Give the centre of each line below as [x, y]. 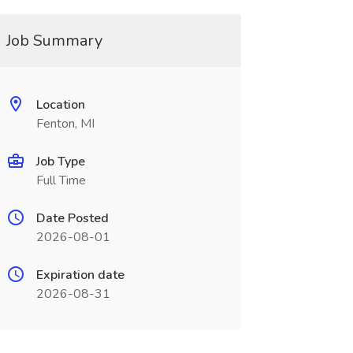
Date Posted [72, 218]
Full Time [61, 180]
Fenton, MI [65, 124]
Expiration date [80, 275]
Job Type [60, 162]
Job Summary [54, 41]
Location [60, 105]
